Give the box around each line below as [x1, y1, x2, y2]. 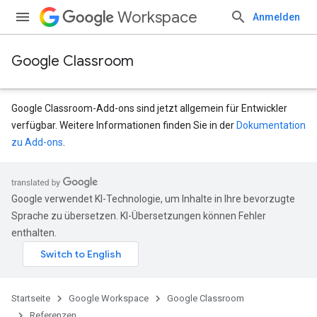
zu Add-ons [11, 137, 63, 148]
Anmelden [253, 11, 300, 23]
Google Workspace [69, 293, 149, 304]
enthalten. [11, 227, 57, 238]
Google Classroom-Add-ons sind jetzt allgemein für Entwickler [11, 103, 287, 114]
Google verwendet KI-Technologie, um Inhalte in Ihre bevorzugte [11, 193, 295, 204]
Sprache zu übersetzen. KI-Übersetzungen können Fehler [11, 210, 266, 221]
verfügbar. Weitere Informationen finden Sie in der [11, 120, 236, 131]
